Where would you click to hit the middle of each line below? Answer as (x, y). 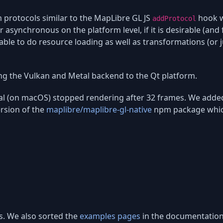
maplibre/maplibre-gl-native (99, 110)
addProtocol (174, 19)
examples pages (110, 216)
